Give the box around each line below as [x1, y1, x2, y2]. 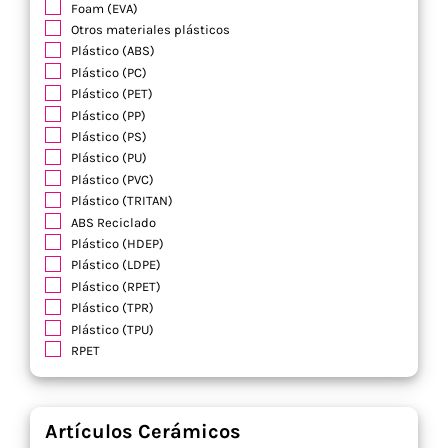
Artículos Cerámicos [45, 420, 241, 444]
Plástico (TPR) [71, 300, 154, 316]
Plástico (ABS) [71, 43, 155, 59]
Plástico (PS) [71, 129, 147, 145]
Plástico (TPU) [71, 321, 154, 337]
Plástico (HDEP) [71, 236, 164, 251]
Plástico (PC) [71, 64, 147, 80]
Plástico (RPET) [71, 278, 161, 294]
